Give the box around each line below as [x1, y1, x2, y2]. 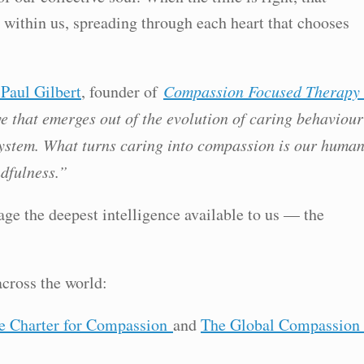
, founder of [81, 80, 163, 102]
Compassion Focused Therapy [163, 80, 360, 102]
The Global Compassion [201, 314, 360, 336]
